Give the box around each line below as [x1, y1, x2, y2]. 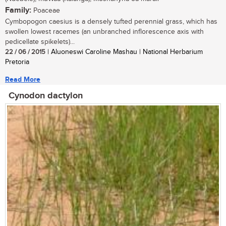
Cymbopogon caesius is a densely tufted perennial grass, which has [5, 18, 217, 26]
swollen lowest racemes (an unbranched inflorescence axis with [5, 28, 204, 36]
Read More [5, 75, 40, 84]
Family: [5, 6, 31, 16]
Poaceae [31, 7, 60, 15]
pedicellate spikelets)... [5, 38, 75, 46]
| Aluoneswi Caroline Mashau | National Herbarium [45, 48, 203, 56]
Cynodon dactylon [9, 90, 83, 102]
